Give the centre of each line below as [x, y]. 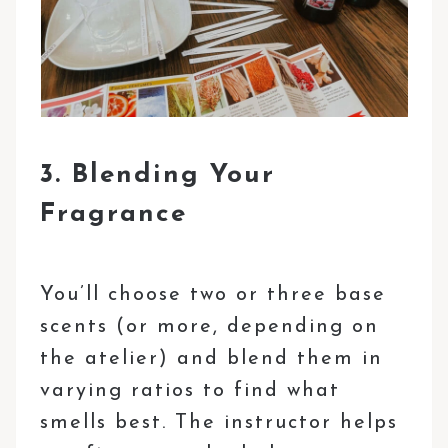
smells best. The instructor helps [219, 422]
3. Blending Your [158, 175]
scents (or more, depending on [210, 326]
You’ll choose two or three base [213, 294]
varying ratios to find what [190, 390]
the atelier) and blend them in [212, 358]
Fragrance [114, 214]
